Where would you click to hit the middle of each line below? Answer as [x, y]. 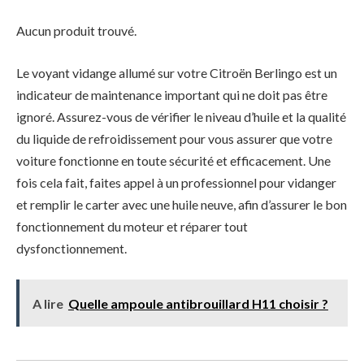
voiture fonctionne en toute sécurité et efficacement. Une [173, 161]
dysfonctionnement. [71, 249]
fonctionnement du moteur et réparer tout [132, 227]
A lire [48, 303]
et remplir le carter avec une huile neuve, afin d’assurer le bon [182, 205]
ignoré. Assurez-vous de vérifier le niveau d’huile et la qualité [181, 117]
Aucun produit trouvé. [76, 31]
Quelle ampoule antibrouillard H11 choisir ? [198, 303]
